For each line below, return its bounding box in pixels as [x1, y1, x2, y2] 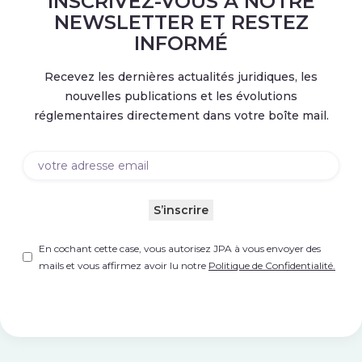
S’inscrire [153, 202, 208, 217]
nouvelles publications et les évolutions [65, 88, 297, 103]
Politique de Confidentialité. [208, 259, 335, 271]
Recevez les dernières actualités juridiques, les [44, 69, 318, 84]
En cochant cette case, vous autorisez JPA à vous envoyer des [39, 242, 321, 255]
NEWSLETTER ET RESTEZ [53, 10, 309, 34]
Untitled [22, 241, 70, 256]
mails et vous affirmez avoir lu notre [39, 259, 208, 271]
